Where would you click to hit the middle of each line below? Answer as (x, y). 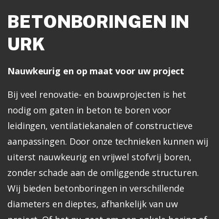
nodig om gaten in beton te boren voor (89, 110)
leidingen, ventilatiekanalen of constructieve (100, 125)
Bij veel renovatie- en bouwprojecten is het (97, 94)
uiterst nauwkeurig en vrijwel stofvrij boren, (99, 157)
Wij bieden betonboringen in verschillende (96, 188)
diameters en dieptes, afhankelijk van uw (93, 204)
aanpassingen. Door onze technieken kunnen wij (108, 141)
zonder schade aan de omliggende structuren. (103, 172)
